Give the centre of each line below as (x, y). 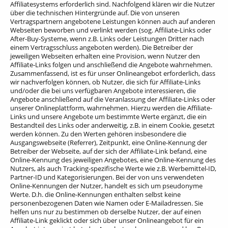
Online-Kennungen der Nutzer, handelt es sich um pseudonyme (106, 186)
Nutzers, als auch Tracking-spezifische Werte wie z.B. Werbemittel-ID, (113, 168)
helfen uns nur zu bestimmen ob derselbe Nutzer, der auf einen (106, 211)
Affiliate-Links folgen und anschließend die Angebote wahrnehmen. (111, 64)
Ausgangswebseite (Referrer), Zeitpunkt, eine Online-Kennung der (109, 142)
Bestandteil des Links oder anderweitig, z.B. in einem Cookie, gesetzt (112, 125)
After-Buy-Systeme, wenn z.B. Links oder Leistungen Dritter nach (107, 38)
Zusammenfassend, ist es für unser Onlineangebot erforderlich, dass (113, 73)
